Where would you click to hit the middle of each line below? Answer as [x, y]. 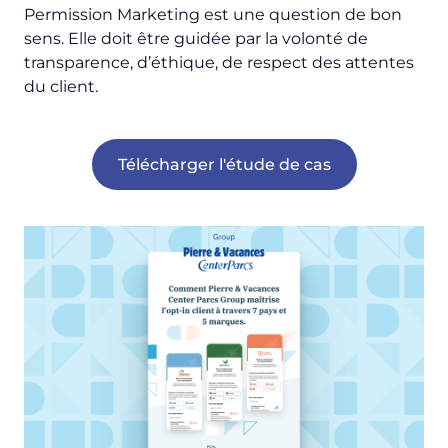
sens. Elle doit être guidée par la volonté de [196, 38]
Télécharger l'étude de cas [224, 164]
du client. [61, 86]
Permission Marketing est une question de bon [213, 14]
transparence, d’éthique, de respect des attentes [219, 62]
